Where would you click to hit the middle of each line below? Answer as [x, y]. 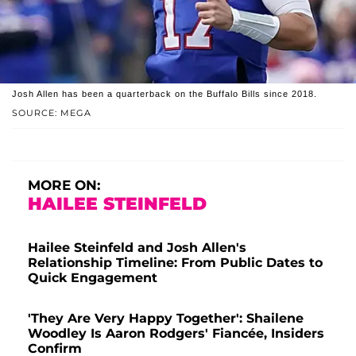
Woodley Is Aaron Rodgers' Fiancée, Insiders [176, 333]
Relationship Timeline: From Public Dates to [175, 262]
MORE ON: [64, 185]
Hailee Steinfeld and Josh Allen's [137, 247]
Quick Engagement [93, 277]
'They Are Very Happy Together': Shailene [166, 318]
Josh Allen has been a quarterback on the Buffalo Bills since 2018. [164, 93]
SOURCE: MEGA [52, 112]
